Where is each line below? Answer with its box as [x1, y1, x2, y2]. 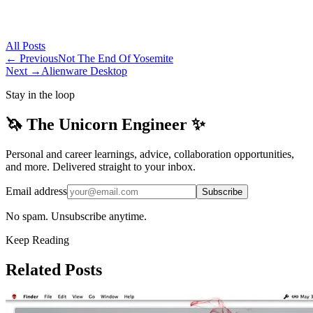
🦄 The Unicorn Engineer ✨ [6, 115, 205, 134]
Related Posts [6, 261, 102, 279]
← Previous [6, 52, 58, 65]
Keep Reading [6, 234, 69, 247]
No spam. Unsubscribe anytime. [6, 210, 147, 223]
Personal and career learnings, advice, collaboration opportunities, [6, 148, 294, 161]
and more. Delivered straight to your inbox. [6, 161, 196, 173]
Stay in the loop [6, 89, 75, 101]
